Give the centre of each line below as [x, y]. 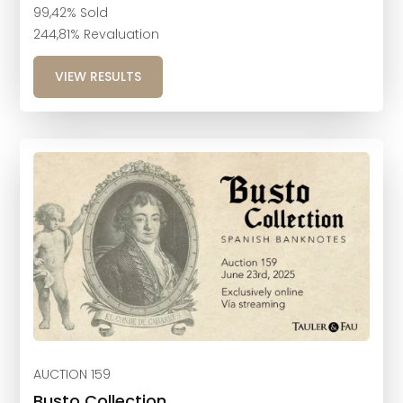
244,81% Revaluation [97, 35]
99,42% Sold [71, 13]
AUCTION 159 [72, 374]
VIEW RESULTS [99, 77]
